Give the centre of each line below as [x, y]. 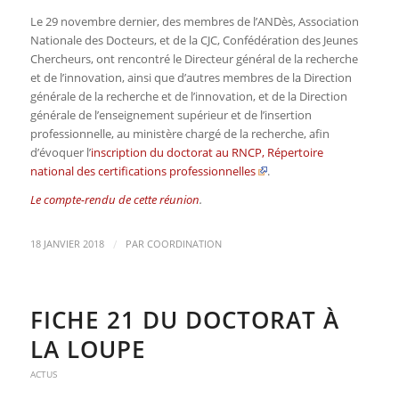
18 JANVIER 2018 [67, 244]
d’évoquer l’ [60, 152]
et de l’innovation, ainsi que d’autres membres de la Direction [191, 77]
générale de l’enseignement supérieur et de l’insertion [171, 114]
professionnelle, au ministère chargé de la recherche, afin [179, 133]
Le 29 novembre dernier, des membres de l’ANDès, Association [194, 21]
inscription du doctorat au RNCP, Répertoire [207, 152]
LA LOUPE [91, 349]
